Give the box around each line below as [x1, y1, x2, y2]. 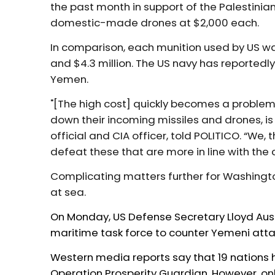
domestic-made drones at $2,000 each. [50, 15, 260, 31]
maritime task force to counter [50, 225, 212, 241]
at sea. [50, 185, 87, 200]
